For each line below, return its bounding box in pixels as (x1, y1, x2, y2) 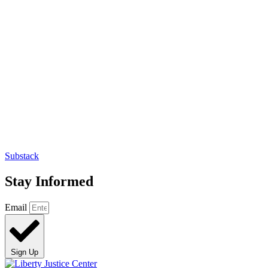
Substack (5, 150, 39, 161)
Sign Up (11, 247, 38, 257)
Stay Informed (5, 173, 93, 189)
